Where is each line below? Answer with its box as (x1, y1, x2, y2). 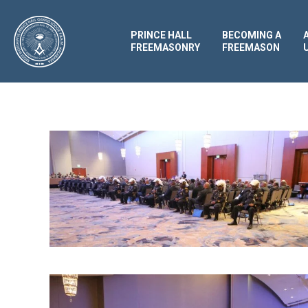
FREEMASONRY (130, 42, 200, 53)
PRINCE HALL (130, 30, 192, 41)
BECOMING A (221, 30, 281, 41)
